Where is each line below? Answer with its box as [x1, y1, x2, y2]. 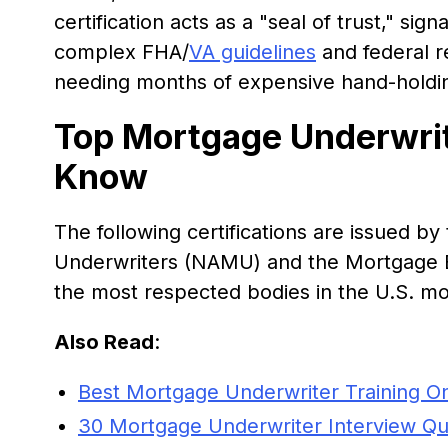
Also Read [54, 329, 154, 354]
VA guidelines [189, 39, 316, 64]
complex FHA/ [54, 39, 189, 64]
